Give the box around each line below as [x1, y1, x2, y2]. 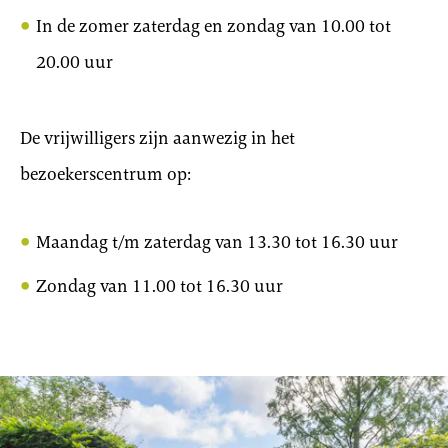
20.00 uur [36, 49, 113, 74]
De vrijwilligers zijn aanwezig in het [20, 125, 295, 150]
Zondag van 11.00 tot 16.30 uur [36, 273, 283, 298]
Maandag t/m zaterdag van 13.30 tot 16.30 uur [36, 229, 398, 254]
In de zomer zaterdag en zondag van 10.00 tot [36, 13, 391, 38]
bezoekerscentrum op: [20, 161, 191, 186]
